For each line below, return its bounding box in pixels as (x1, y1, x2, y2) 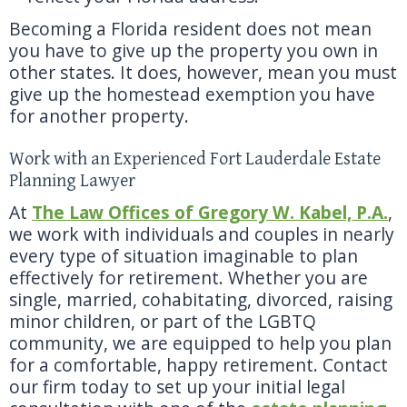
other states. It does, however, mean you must (9, 60, 397, 84)
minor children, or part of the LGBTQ (9, 309, 316, 333)
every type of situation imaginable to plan (9, 243, 358, 268)
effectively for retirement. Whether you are (9, 265, 368, 290)
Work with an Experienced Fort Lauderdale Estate (9, 149, 381, 170)
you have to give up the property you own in (9, 38, 378, 63)
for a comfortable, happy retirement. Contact (9, 352, 388, 377)
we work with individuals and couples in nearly (9, 222, 394, 246)
